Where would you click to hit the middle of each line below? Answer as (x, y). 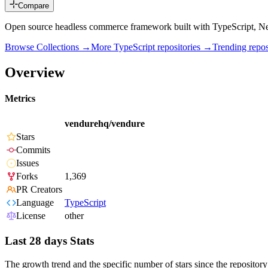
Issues (28, 163)
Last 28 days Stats (49, 241)
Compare (33, 6)
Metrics (20, 99)
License (31, 216)
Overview (35, 72)
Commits (33, 150)
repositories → (184, 47)
